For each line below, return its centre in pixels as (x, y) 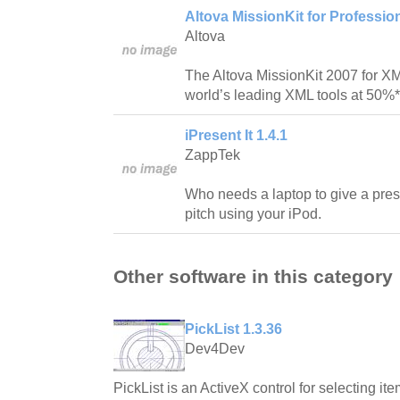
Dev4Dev (215, 349)
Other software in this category (253, 277)
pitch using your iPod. (253, 213)
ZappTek (212, 154)
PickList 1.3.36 (233, 329)
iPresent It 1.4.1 (236, 135)
